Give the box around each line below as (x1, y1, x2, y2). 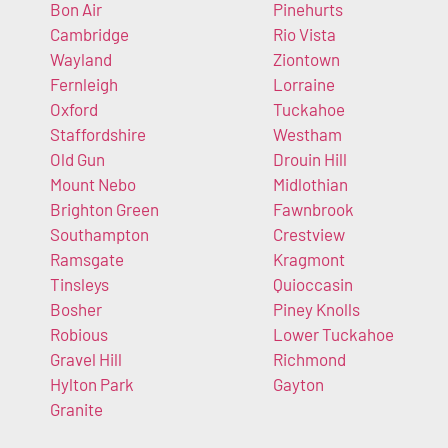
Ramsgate (50, 249, 124, 270)
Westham (272, 124, 342, 145)
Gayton (272, 374, 324, 395)
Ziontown (272, 49, 340, 70)
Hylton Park (50, 374, 134, 395)
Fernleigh (50, 74, 118, 95)
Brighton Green (50, 199, 159, 220)
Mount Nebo (50, 174, 136, 195)
